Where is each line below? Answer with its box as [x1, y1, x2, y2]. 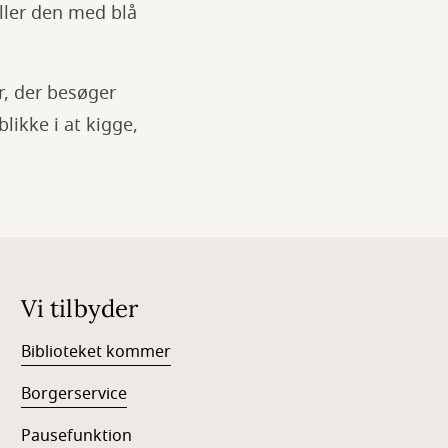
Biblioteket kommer [21, 340, 172, 364]
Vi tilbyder [21, 293, 139, 324]
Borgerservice [21, 382, 128, 406]
